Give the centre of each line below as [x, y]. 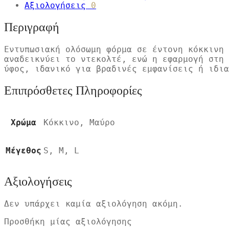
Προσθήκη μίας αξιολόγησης [68, 222]
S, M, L [61, 150]
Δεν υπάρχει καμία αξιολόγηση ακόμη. [94, 204]
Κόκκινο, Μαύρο [79, 122]
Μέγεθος [24, 150]
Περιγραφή [32, 27]
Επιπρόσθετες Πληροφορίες [73, 90]
